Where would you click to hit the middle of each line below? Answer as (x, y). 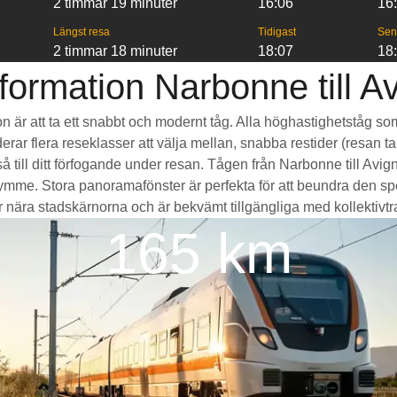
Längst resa (81, 32)
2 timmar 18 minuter (115, 51)
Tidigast (277, 32)
